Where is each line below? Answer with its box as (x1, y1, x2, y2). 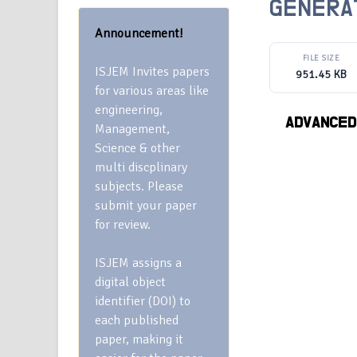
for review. (95, 217, 151, 233)
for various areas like (95, 83, 209, 99)
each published (95, 312, 178, 328)
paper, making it (95, 331, 183, 347)
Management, (95, 121, 170, 137)
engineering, (95, 102, 163, 118)
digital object (95, 274, 166, 290)
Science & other (95, 140, 180, 156)
